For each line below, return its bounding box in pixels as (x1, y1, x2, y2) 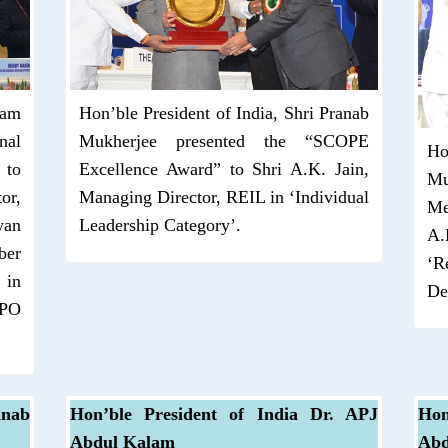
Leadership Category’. (79, 214, 241, 235)
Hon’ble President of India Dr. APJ (70, 403, 378, 424)
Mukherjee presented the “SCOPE (79, 130, 369, 151)
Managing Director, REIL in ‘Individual (79, 186, 369, 207)
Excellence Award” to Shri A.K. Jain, (79, 158, 369, 179)
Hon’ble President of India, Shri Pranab (79, 102, 369, 123)
